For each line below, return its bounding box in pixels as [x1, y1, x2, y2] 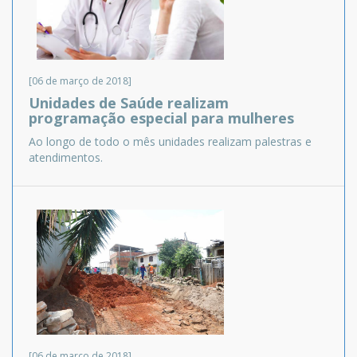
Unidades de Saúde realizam [29, 93, 229, 113]
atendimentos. [29, 150, 103, 166]
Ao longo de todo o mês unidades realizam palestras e [29, 134, 312, 150]
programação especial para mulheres [29, 108, 294, 128]
